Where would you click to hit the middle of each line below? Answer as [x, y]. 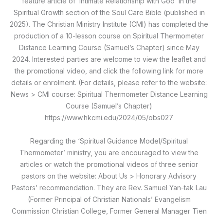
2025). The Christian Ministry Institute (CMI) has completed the [109, 24]
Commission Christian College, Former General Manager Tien [109, 211]
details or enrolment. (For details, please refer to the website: [109, 82]
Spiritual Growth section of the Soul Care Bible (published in [109, 12]
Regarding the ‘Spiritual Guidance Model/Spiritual [109, 141]
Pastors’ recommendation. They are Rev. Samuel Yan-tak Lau [109, 187]
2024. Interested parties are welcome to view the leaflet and [109, 59]
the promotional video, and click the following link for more [109, 71]
